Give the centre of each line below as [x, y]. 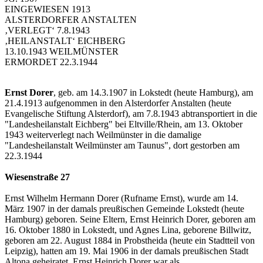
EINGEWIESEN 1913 [48, 9]
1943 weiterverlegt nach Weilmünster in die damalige [103, 135]
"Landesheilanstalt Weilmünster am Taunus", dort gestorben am [122, 146]
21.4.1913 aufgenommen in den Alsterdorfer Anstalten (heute [118, 103]
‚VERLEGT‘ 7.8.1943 [47, 31]
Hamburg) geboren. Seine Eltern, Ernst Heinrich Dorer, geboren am [130, 220]
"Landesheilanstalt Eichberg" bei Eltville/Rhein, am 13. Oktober [124, 124]
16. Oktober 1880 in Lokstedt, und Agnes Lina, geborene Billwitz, [128, 230]
